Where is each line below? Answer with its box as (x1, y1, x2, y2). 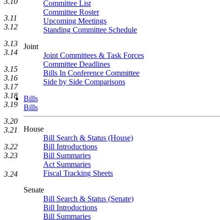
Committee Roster (43, 8, 99, 16)
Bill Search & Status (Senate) (43, 194, 134, 203)
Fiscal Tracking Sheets (43, 169, 113, 177)
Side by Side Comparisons (43, 78, 125, 86)
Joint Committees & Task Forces (43, 51, 144, 59)
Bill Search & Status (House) (43, 134, 133, 142)
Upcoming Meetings (43, 17, 107, 25)
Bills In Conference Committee (43, 69, 139, 77)
